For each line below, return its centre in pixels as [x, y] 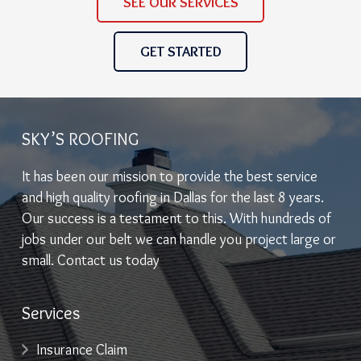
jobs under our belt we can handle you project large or [179, 240]
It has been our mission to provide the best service [170, 177]
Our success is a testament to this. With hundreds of [176, 219]
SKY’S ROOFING [80, 139]
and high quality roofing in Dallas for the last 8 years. [173, 198]
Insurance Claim [82, 350]
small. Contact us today [91, 261]
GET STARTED [180, 51]
